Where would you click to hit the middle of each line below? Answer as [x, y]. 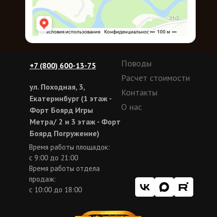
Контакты [139, 93]
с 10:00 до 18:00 [55, 190]
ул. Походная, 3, [57, 87]
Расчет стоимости [156, 78]
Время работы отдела [64, 168]
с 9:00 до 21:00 [54, 158]
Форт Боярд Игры [61, 110]
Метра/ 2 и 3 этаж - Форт [75, 122]
